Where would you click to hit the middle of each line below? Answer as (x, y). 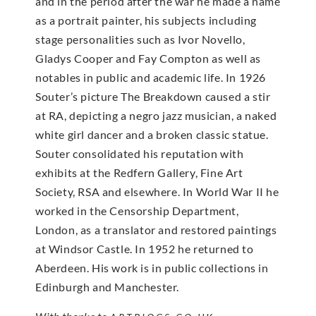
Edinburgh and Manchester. (108, 287)
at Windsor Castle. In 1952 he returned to (145, 249)
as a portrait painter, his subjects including (146, 20)
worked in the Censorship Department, (137, 211)
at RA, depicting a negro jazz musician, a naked (156, 116)
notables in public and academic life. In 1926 (151, 78)
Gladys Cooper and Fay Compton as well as (148, 59)
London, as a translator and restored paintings (156, 230)
